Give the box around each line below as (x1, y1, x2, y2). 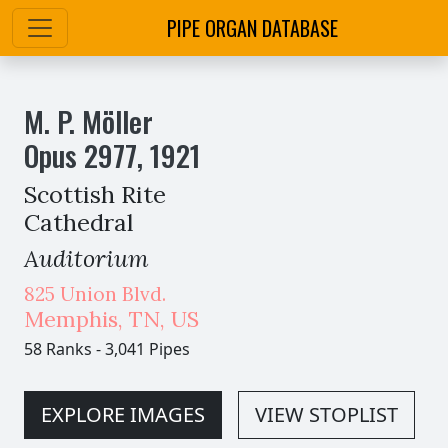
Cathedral (24, 207, 134, 237)
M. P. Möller (24, 100, 153, 142)
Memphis (24, 305, 118, 333)
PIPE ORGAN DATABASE (166, 13, 338, 43)
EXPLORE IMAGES (41, 401, 205, 428)
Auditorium (24, 243, 149, 273)
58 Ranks (24, 338, 96, 360)
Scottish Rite (24, 179, 166, 209)
